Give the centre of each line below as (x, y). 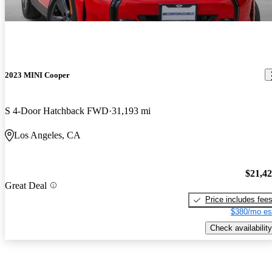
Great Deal (26, 185)
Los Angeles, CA (47, 135)
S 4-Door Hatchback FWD (57, 110)
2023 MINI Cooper (37, 75)
